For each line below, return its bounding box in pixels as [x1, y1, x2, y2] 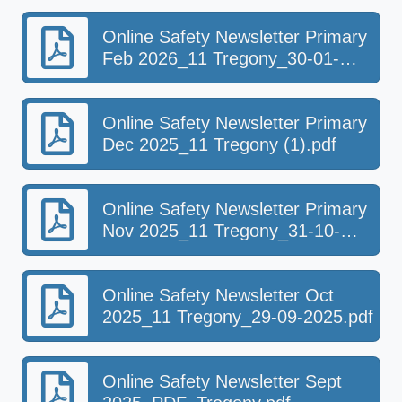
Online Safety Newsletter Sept [102, 371, 342, 391]
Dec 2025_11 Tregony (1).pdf [102, 135, 336, 154]
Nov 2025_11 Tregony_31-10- [102, 221, 340, 240]
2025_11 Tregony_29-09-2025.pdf [102, 307, 373, 327]
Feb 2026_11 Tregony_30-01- [102, 48, 339, 68]
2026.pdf [102, 70, 172, 90]
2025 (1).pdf [102, 242, 200, 262]
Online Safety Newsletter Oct [102, 285, 334, 305]
